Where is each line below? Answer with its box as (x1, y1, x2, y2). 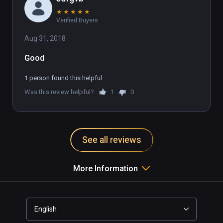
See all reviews (82, 134, 141, 145)
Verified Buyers (56, 16, 98, 24)
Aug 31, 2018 (24, 34, 66, 42)
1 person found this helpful (24, 74, 102, 82)
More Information (73, 163, 138, 173)
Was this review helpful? (24, 88, 94, 96)
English (34, 205, 57, 213)
